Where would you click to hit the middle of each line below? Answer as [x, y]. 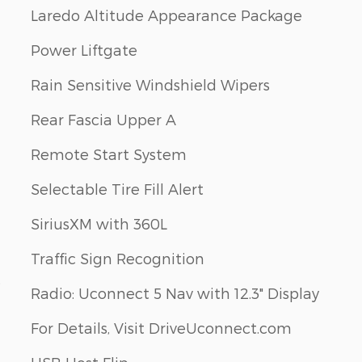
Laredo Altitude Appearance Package [166, 15]
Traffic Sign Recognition [118, 258]
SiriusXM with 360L [99, 223]
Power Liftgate [84, 49]
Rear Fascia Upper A [103, 119]
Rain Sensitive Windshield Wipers [150, 84]
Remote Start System [109, 154]
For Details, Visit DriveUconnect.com [161, 327]
